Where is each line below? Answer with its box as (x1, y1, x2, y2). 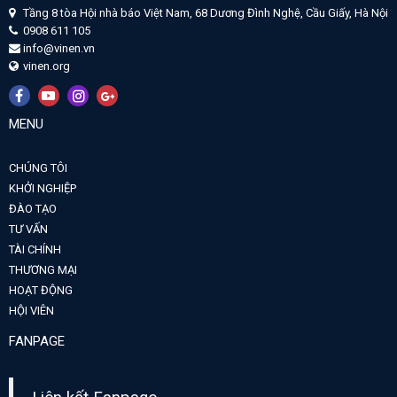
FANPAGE (9, 332, 65, 349)
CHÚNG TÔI (9, 160, 67, 175)
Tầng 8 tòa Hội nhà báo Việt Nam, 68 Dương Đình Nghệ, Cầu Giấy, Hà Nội (23, 5, 388, 19)
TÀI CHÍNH (9, 242, 61, 256)
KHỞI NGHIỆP (9, 181, 76, 195)
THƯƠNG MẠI (9, 262, 77, 276)
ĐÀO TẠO (9, 201, 57, 215)
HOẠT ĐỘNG (9, 283, 73, 297)
